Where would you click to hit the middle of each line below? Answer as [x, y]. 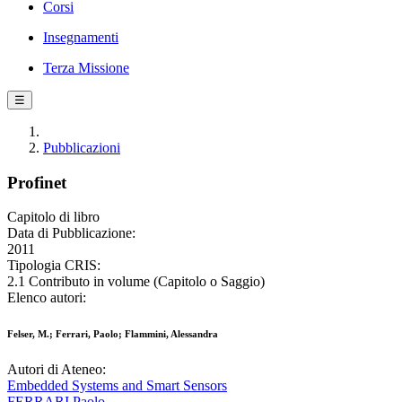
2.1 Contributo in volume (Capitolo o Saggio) [136, 282]
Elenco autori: [47, 298]
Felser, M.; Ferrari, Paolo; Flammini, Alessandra [113, 334]
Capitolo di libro [53, 217]
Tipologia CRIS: [54, 266]
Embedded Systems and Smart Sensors [117, 386]
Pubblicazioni [82, 148]
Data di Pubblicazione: [71, 233]
